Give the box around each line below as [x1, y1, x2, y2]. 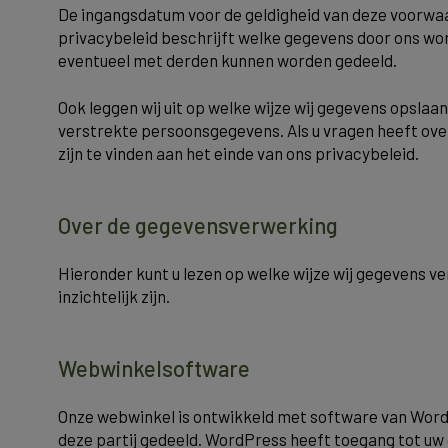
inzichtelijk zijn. [58, 286, 170, 306]
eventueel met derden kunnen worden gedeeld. [58, 50, 397, 70]
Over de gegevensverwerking [58, 212, 338, 238]
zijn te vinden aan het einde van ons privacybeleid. [58, 143, 419, 163]
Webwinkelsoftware [58, 355, 250, 381]
